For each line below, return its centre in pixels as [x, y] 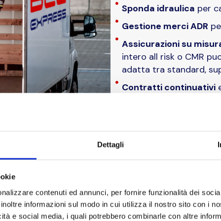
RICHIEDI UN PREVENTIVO [174, 168]
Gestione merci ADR [165, 26]
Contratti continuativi [168, 88]
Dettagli [110, 145]
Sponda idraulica [158, 9]
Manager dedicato [159, 100]
